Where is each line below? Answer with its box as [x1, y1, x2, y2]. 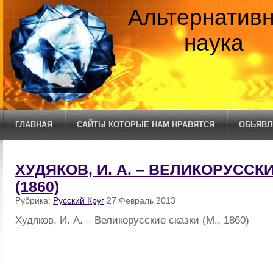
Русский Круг [53, 196, 104, 205]
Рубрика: [15, 196, 53, 205]
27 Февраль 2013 [104, 196, 175, 205]
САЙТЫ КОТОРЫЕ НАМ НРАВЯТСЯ [77, 120, 214, 129]
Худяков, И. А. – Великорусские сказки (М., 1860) [15, 213, 249, 226]
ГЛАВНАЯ [15, 120, 52, 129]
